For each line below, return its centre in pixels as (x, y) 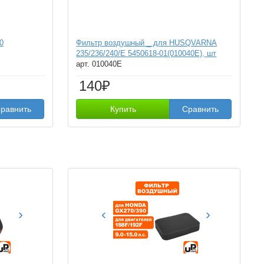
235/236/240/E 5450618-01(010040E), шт (146, 53)
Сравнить (201, 109)
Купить (123, 109)
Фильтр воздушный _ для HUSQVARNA (147, 43)
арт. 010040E (99, 64)
